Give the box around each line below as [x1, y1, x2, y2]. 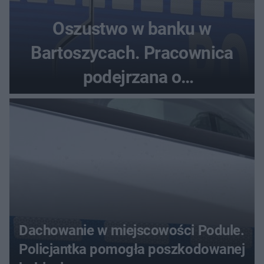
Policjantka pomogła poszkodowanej [19, 240, 245, 258]
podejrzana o [82, 66, 181, 87]
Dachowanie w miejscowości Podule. [19, 222, 245, 239]
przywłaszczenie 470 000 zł [27, 90, 237, 111]
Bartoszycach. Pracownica [31, 42, 233, 63]
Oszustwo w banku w [52, 18, 212, 39]
